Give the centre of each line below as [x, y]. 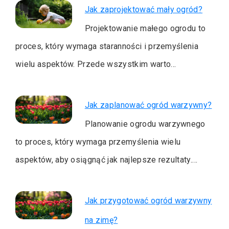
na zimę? [101, 220]
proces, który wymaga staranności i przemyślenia [107, 46]
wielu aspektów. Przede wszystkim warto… [96, 64]
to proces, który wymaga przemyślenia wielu [98, 142]
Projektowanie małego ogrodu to [145, 28]
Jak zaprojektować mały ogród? [144, 9]
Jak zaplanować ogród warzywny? [148, 105]
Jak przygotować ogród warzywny [148, 200]
